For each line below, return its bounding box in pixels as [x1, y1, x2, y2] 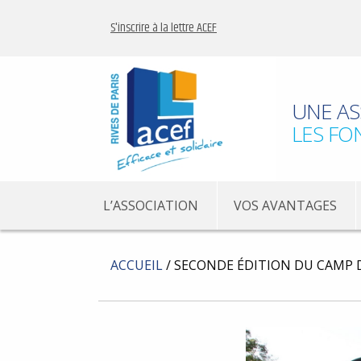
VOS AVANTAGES [233, 197, 337, 215]
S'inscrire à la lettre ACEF [110, 18, 217, 38]
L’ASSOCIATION [102, 197, 198, 215]
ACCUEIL [110, 256, 163, 274]
